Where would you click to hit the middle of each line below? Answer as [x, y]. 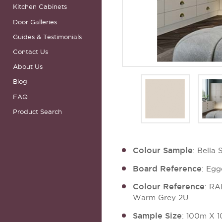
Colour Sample [163, 150]
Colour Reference [169, 187]
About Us [28, 67]
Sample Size [158, 216]
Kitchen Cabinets [40, 7]
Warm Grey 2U [161, 198]
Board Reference [167, 168]
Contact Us [31, 52]
